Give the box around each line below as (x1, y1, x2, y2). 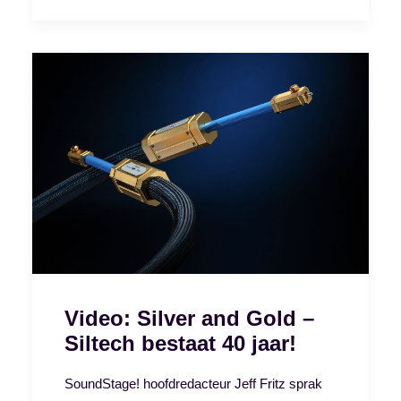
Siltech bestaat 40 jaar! (64, 330, 296, 355)
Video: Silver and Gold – (64, 305, 314, 330)
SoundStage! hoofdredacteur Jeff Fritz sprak (64, 375, 322, 391)
